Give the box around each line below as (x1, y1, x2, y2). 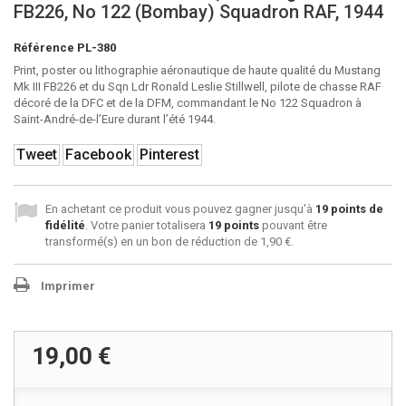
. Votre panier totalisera (85, 218, 208, 232)
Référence (14, 41, 74, 54)
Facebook (65, 146, 131, 163)
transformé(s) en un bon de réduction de (45, 235, 260, 248)
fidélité (45, 218, 85, 232)
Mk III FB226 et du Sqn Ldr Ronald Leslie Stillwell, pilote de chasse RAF (14, 80, 382, 93)
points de (328, 202, 383, 216)
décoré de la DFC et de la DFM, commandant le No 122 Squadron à (14, 96, 362, 110)
